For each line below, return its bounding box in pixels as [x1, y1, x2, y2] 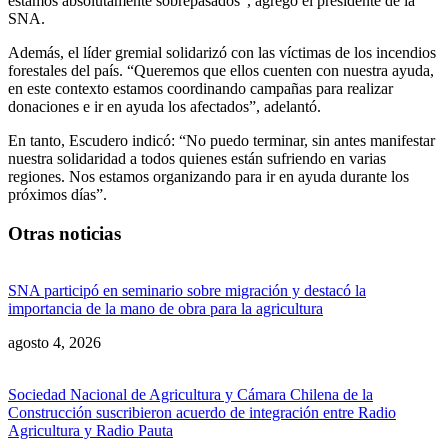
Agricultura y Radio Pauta [8, 421, 173, 439]
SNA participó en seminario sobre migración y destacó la [8, 281, 366, 299]
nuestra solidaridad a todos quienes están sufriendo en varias [8, 150, 386, 168]
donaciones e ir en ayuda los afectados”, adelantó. [8, 98, 321, 116]
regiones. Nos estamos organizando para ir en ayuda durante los [8, 168, 409, 186]
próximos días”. [8, 186, 107, 204]
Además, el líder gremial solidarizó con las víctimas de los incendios [8, 44, 436, 62]
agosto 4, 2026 [8, 333, 101, 351]
